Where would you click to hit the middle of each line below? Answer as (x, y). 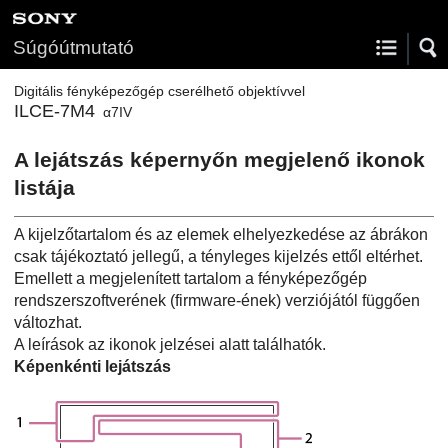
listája (44, 187)
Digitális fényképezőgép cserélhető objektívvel (159, 91)
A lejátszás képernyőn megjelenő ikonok (219, 159)
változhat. (48, 322)
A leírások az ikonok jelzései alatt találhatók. (170, 344)
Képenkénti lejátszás (92, 366)
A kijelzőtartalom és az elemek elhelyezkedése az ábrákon (221, 234)
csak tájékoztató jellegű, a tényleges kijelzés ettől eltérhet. (218, 256)
